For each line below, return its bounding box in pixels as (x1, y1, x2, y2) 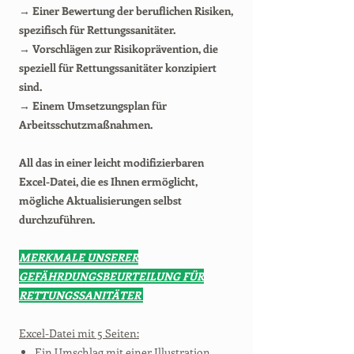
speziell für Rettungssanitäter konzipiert (19, 60, 217, 75)
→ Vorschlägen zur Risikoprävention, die (19, 41, 218, 56)
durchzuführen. (19, 212, 95, 227)
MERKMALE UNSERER (19, 250, 138, 265)
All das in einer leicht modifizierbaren (19, 155, 204, 170)
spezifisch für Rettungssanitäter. (19, 22, 175, 37)
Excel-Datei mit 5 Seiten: (19, 326, 139, 341)
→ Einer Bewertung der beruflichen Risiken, (19, 3, 233, 18)
